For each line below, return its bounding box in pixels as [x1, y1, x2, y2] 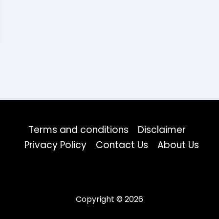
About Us [157, 138, 199, 152]
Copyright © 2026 [76, 194, 143, 205]
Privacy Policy [24, 138, 87, 152]
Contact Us [96, 138, 149, 152]
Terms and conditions [28, 123, 129, 136]
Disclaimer [138, 123, 186, 136]
